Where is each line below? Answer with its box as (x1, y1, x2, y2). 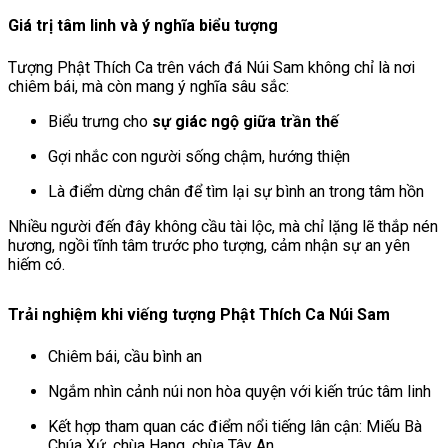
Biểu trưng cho (48, 112, 152, 132)
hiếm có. (8, 255, 65, 275)
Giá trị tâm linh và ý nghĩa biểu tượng (8, 15, 278, 35)
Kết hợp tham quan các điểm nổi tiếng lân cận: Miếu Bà (48, 417, 422, 437)
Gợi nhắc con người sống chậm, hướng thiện (48, 147, 350, 167)
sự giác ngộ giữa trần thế (152, 112, 339, 132)
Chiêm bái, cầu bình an (48, 347, 202, 367)
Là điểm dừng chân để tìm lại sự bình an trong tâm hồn (48, 182, 424, 202)
